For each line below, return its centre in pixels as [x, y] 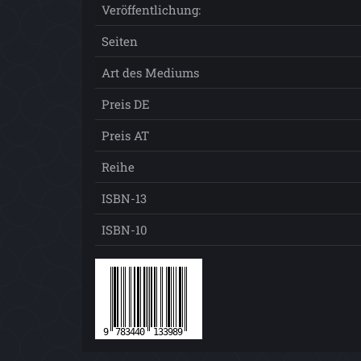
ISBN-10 [124, 229]
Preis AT [125, 135]
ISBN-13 [124, 198]
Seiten [120, 41]
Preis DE [126, 104]
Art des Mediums [150, 72]
